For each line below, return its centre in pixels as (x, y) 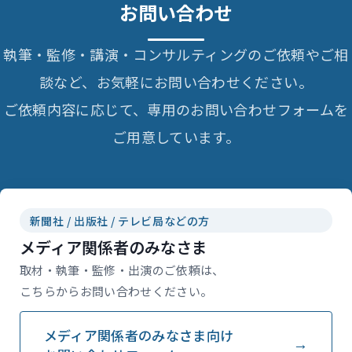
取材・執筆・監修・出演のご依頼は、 (122, 269)
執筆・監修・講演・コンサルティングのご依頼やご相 (176, 55)
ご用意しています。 (176, 137)
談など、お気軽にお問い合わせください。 (176, 82)
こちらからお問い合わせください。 (116, 291)
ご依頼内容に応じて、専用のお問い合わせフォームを (176, 110)
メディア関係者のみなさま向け (139, 335)
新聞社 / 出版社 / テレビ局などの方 (119, 220)
